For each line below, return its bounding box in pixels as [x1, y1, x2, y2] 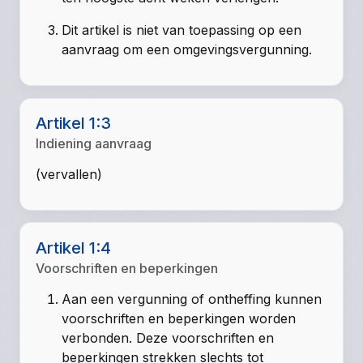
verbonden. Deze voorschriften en [62, 329, 275, 346]
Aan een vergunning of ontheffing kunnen [62, 290, 322, 307]
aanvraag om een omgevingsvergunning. [62, 41, 313, 58]
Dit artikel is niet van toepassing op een [62, 22, 302, 39]
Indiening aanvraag [36, 135, 152, 152]
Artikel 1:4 [36, 237, 112, 258]
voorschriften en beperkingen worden [62, 310, 297, 327]
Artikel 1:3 [36, 113, 112, 133]
